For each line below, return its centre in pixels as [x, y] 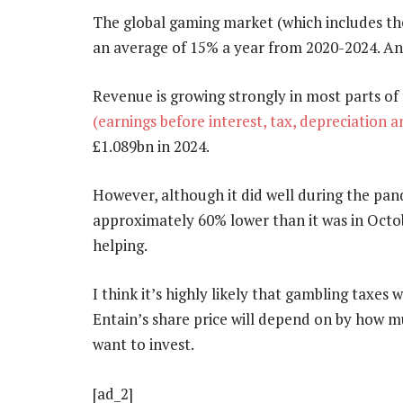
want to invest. [143, 345]
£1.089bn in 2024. [151, 147]
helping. [120, 246]
